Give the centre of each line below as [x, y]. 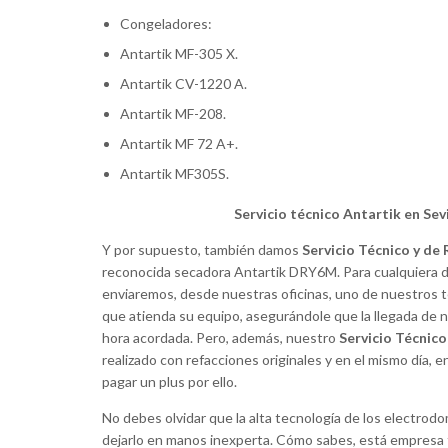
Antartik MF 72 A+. [179, 144]
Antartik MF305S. [175, 174]
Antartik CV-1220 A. [184, 84]
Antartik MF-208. [173, 114]
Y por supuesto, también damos [202, 250]
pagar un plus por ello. [169, 382]
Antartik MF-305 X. [179, 54]
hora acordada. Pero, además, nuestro [220, 338]
